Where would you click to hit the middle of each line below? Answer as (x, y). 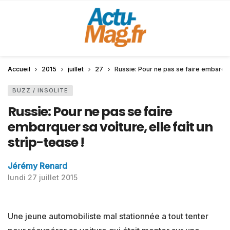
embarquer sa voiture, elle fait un (110, 127)
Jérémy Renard (37, 166)
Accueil (19, 69)
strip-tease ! (46, 142)
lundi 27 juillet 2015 (43, 177)
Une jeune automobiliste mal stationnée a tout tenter (108, 216)
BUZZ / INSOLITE (40, 90)
